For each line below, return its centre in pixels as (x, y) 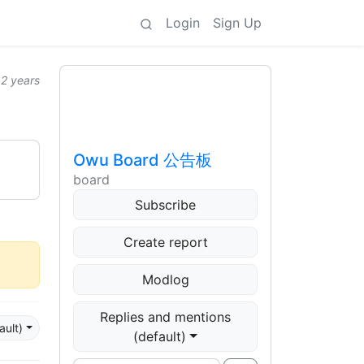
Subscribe (165, 205)
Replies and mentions (165, 317)
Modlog (165, 279)
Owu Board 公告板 (143, 160)
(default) (160, 336)
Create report (165, 242)
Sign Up (237, 23)
